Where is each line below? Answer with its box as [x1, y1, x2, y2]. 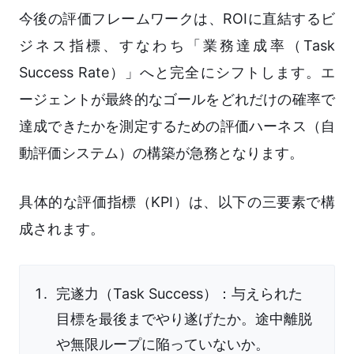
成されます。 [19, 220, 104, 238]
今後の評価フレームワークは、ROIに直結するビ [19, 10, 335, 28]
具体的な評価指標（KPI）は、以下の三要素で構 [19, 194, 335, 211]
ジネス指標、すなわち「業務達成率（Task [19, 37, 335, 55]
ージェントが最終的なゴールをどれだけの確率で [19, 91, 335, 108]
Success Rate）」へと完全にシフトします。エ [19, 64, 335, 81]
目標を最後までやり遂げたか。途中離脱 [56, 311, 312, 328]
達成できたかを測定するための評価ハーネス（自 [19, 118, 335, 135]
